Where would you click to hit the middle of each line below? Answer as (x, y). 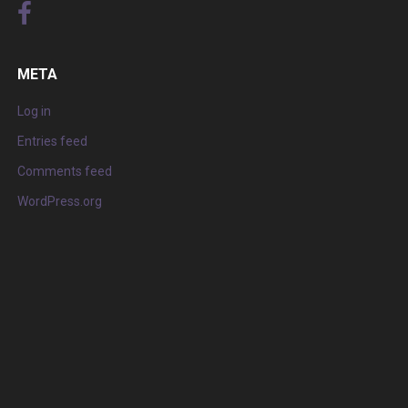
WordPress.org (59, 202)
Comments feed (64, 172)
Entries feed (52, 142)
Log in (34, 112)
